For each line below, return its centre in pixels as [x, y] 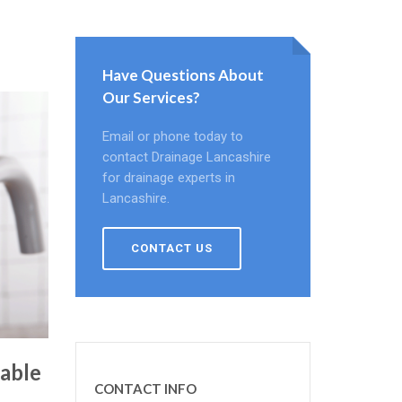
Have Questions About [183, 75]
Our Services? [151, 97]
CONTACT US [171, 248]
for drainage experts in [168, 178]
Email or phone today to [172, 136]
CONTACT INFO [145, 389]
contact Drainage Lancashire [186, 157]
